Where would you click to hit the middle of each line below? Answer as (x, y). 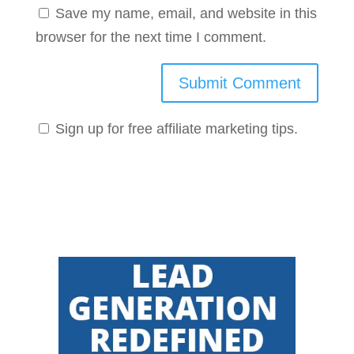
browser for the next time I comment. (151, 38)
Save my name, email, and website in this (186, 14)
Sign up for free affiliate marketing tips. (176, 129)
